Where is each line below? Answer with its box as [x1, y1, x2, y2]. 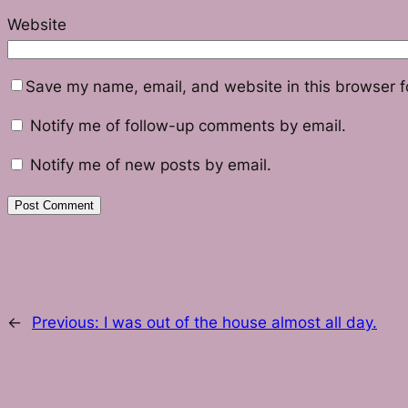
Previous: [32, 313, 104, 332]
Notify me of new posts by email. [30, 155, 271, 174]
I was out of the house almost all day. [104, 313, 377, 332]
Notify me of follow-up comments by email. [30, 116, 346, 135]
